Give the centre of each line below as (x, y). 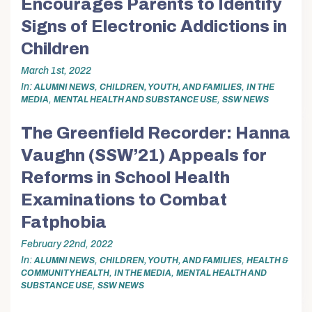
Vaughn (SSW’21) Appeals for (144, 155)
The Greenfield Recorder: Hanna (156, 133)
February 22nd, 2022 (67, 244)
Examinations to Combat (124, 200)
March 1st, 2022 (56, 71)
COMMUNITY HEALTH (65, 273)
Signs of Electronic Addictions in (154, 27)
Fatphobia (64, 222)
